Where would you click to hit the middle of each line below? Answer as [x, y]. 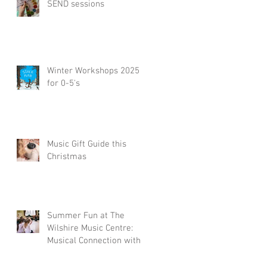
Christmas [67, 157]
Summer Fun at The [86, 216]
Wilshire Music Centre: [90, 228]
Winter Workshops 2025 [93, 71]
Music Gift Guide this [87, 144]
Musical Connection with [94, 241]
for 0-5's [63, 83]
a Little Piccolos [78, 253]
